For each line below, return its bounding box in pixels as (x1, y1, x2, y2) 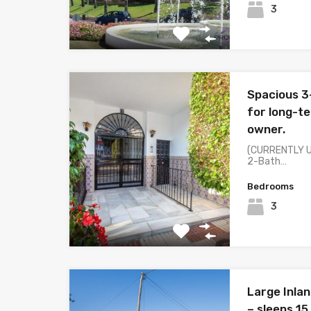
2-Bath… (247, 155, 287, 167)
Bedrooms (247, 180, 294, 192)
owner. (247, 121, 286, 136)
